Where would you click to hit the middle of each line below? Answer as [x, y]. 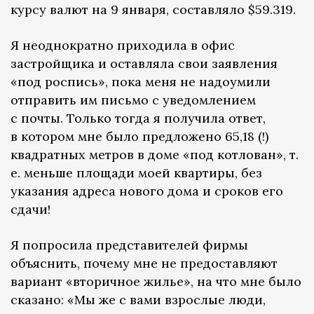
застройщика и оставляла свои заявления [144, 64]
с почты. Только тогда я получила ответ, [138, 118]
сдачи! [30, 210]
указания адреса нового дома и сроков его [147, 191]
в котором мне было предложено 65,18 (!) [139, 137]
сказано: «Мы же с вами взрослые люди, [138, 300]
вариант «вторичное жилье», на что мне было [156, 282]
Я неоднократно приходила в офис [123, 46]
